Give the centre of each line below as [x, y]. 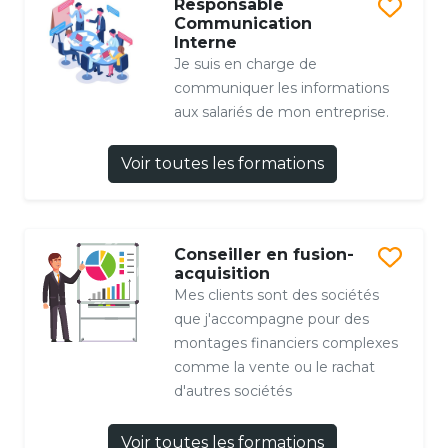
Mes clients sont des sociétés [276, 294]
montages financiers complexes [285, 342]
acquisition [221, 273]
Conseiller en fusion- [263, 254]
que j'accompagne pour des [271, 318]
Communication [242, 23]
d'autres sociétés [232, 390]
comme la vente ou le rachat [274, 366]
